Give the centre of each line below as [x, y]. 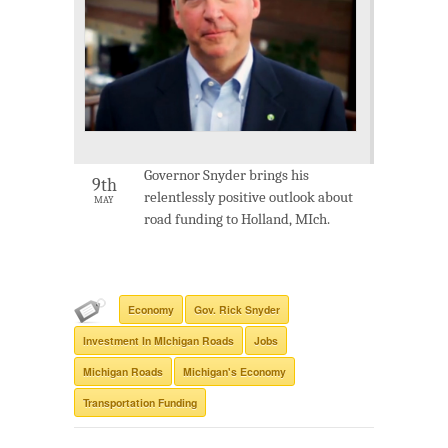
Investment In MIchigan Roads [158, 341]
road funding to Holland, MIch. [237, 219]
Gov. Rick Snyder [237, 310]
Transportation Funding [140, 403]
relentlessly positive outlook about [248, 197]
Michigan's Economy [234, 372]
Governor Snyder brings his [226, 175]
